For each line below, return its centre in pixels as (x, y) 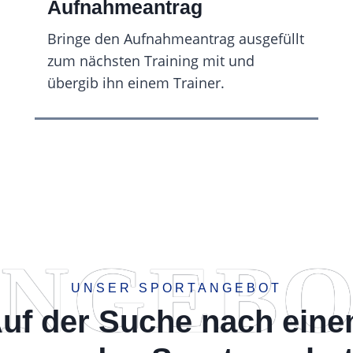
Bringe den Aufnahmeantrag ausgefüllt (175, 39)
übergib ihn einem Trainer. (136, 83)
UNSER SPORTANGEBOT (176, 288)
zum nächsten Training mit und (150, 61)
